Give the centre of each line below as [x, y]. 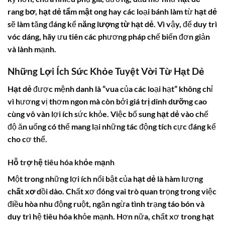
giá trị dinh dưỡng [161, 101]
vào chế [194, 114]
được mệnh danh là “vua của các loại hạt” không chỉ [122, 88]
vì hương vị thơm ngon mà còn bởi [69, 101]
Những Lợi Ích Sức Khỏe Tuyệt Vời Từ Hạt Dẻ [106, 71]
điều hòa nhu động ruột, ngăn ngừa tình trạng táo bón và [106, 203]
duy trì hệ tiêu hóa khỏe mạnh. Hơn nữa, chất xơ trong [105, 216]
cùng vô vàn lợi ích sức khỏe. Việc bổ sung [82, 114]
